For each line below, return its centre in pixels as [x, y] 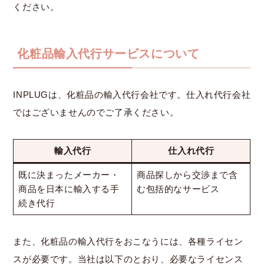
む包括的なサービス [178, 189]
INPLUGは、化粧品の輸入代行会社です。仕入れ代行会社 [132, 95]
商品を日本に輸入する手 [69, 189]
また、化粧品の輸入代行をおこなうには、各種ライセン [128, 241]
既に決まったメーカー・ [69, 175]
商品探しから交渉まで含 [187, 175]
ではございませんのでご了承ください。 [96, 112]
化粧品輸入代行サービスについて [108, 54]
